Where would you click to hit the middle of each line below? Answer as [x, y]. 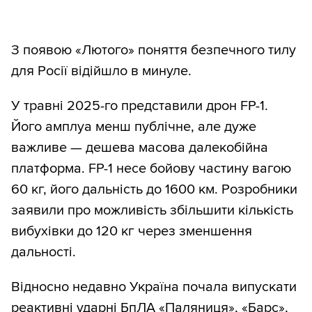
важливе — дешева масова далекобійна [140, 147]
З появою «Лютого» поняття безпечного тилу [154, 50]
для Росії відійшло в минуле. [101, 71]
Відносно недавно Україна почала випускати [154, 287]
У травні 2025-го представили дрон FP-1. [140, 106]
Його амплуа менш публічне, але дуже [134, 126]
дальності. [44, 252]
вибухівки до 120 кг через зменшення [132, 231]
